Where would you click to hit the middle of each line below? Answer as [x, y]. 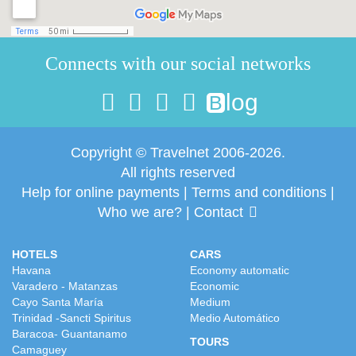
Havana [31, 270]
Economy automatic [240, 270]
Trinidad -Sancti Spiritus [72, 318]
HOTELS [35, 254]
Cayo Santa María [58, 302]
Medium [210, 302]
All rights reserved [178, 172]
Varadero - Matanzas [65, 286]
